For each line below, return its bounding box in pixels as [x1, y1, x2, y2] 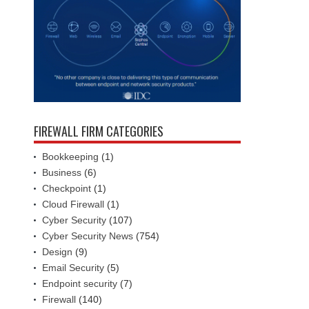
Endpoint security [42, 278, 117, 290]
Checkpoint [42, 183, 91, 195]
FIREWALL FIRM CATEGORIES [34, 122, 163, 141]
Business [42, 167, 81, 179]
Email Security [42, 262, 104, 274]
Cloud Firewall [42, 199, 104, 210]
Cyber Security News [42, 230, 133, 242]
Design [42, 246, 72, 258]
